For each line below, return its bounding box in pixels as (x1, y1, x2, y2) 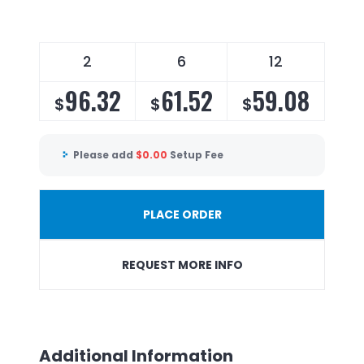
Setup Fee (170, 148, 223, 162)
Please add (73, 148, 136, 162)
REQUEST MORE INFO (121, 256, 243, 273)
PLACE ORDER (142, 206, 222, 223)
